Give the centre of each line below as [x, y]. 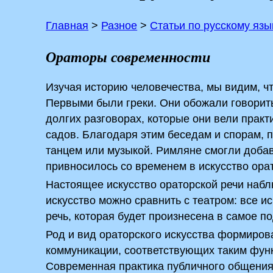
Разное [119, 26]
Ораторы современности [128, 57]
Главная [67, 26]
